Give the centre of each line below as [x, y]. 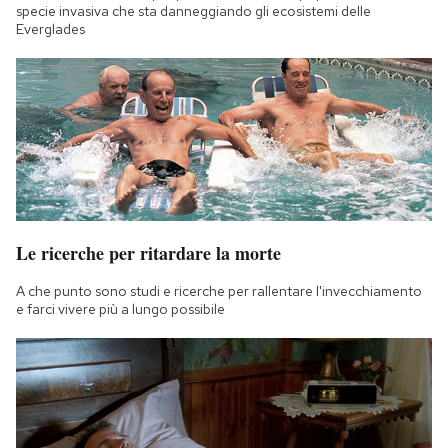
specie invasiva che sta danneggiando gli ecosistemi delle [193, 11]
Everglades [50, 29]
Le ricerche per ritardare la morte [148, 253]
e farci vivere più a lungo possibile [120, 309]
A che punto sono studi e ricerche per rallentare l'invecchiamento [219, 291]
